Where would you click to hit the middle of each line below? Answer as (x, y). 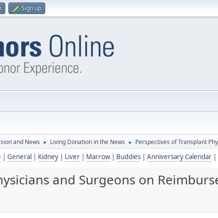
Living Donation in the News (88, 142)
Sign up (31, 8)
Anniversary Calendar (179, 157)
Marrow (98, 157)
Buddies (128, 157)
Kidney (48, 157)
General (19, 157)
